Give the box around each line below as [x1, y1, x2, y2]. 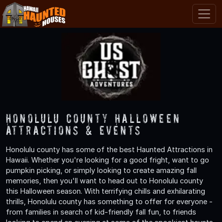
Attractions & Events [6, 122, 142, 137]
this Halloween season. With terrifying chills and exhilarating [6, 186, 205, 195]
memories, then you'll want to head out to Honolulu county [6, 176, 203, 185]
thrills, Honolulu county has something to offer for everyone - [6, 197, 213, 206]
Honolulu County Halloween [6, 111, 181, 125]
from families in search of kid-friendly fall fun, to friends [6, 207, 196, 216]
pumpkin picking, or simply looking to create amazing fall [6, 166, 197, 174]
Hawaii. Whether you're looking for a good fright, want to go [6, 155, 209, 164]
